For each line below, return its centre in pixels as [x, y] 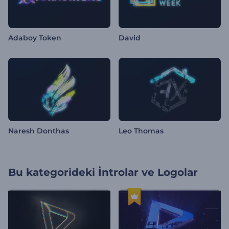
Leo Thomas [141, 131]
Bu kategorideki [52, 173]
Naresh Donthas [39, 131]
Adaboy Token [35, 38]
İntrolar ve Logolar [148, 173]
